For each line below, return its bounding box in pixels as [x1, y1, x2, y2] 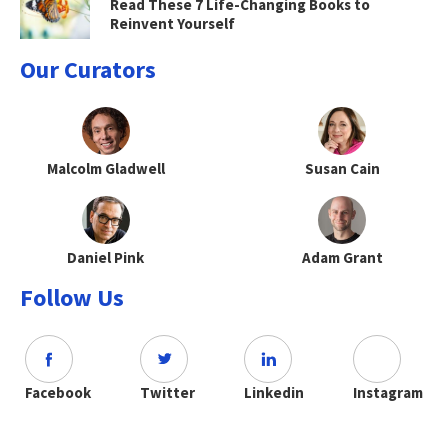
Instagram [353, 383, 423, 403]
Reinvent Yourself [110, 14, 235, 34]
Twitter [140, 383, 195, 403]
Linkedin [244, 383, 304, 403]
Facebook [25, 383, 91, 403]
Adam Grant [301, 248, 383, 268]
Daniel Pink [67, 248, 145, 268]
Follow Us [20, 282, 124, 314]
